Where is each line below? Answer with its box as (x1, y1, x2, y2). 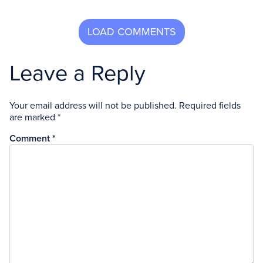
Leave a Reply (9, 60, 146, 87)
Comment (9, 133, 52, 145)
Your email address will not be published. (9, 100, 177, 112)
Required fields (179, 100, 241, 112)
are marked (9, 112, 58, 124)
